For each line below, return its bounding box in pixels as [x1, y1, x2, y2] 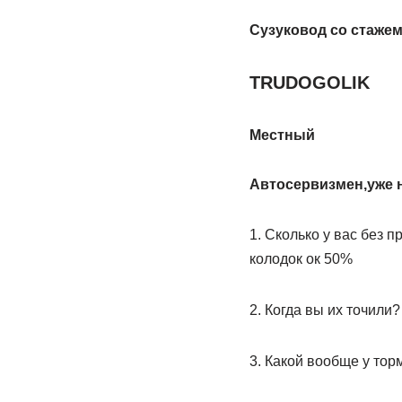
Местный [249, 127, 315, 143]
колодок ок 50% [249, 251, 353, 267]
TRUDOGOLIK [249, 73, 370, 92]
